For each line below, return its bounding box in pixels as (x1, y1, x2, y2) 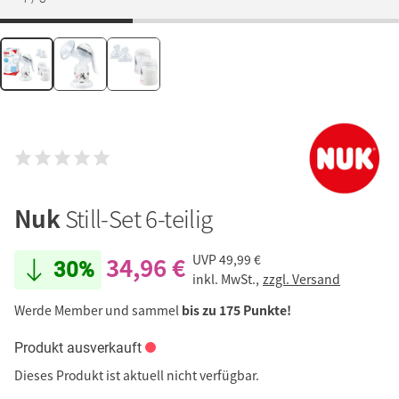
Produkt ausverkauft (14, 338, 142, 356)
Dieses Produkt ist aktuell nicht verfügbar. (14, 365, 259, 384)
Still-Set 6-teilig (64, 200, 213, 235)
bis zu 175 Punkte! (182, 300, 291, 319)
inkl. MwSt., (192, 270, 262, 289)
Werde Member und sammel (14, 300, 182, 319)
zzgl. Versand (263, 270, 340, 289)
